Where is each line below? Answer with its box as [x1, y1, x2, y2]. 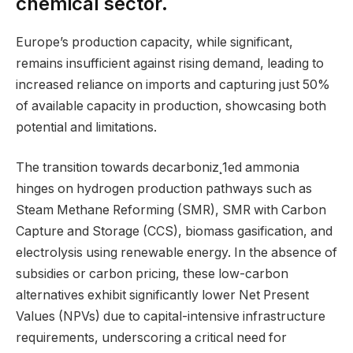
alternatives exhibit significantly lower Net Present [16, 288, 309, 303]
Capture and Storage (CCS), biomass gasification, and [16, 224, 333, 240]
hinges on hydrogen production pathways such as [16, 181, 312, 197]
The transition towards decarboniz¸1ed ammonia [16, 160, 299, 176]
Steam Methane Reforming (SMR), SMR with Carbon [16, 203, 326, 218]
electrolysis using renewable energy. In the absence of [16, 245, 337, 261]
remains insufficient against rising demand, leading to [16, 55, 324, 71]
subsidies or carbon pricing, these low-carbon [16, 266, 288, 282]
